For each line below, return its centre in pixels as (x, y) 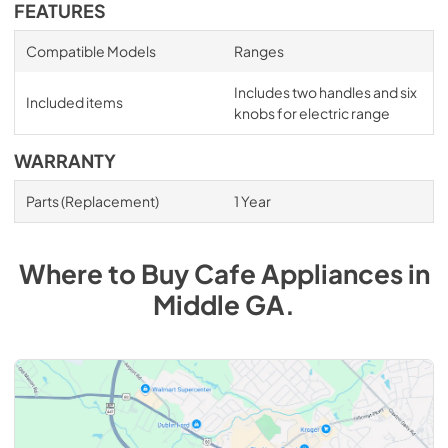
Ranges (258, 51)
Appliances (331, 273)
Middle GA (219, 304)
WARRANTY (65, 161)
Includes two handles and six (325, 92)
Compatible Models (90, 51)
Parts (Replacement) (92, 201)
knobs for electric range (311, 113)
